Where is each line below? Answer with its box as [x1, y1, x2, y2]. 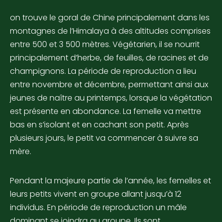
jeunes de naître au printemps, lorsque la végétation [10, 92, 212, 104]
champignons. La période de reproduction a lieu [10, 65, 196, 77]
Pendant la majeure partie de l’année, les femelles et [10, 175, 211, 187]
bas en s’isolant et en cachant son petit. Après [10, 119, 189, 131]
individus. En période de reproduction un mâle [10, 202, 187, 214]
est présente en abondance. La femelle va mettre [10, 106, 201, 117]
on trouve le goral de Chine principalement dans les [10, 12, 210, 24]
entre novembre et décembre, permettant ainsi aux [10, 79, 208, 91]
